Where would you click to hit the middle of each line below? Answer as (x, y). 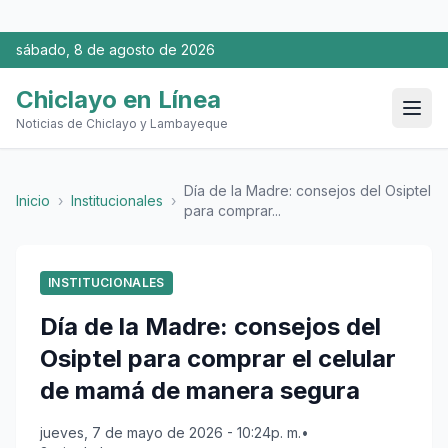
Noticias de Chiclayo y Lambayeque (122, 123)
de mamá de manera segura (200, 390)
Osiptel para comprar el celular (218, 358)
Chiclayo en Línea (118, 99)
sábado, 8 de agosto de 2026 (115, 49)
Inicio (33, 200)
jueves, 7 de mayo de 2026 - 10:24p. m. (170, 432)
